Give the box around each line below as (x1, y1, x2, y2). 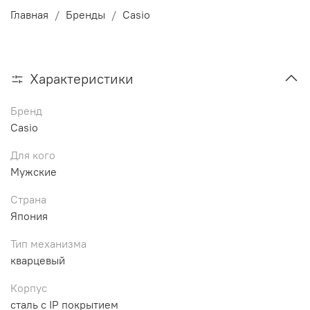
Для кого (10, 147, 55, 162)
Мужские (10, 164, 57, 179)
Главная (10, 7, 48, 21)
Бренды (66, 7, 105, 21)
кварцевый (10, 253, 65, 267)
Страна (10, 192, 46, 206)
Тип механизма (10, 236, 86, 250)
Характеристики (30, 69, 134, 87)
